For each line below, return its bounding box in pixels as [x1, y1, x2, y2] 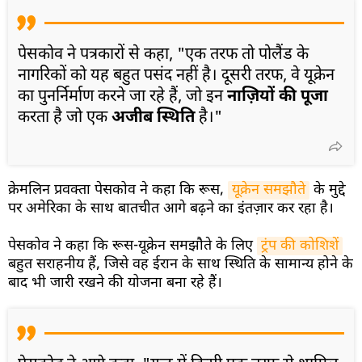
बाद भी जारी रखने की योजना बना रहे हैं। [8, 273, 222, 293]
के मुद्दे [309, 180, 346, 200]
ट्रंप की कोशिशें [261, 236, 339, 255]
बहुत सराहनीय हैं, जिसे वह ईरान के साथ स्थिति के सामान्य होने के [8, 255, 353, 274]
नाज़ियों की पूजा [227, 86, 328, 107]
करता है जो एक [18, 107, 112, 128]
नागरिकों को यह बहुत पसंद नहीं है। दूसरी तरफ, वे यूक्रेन [18, 65, 335, 86]
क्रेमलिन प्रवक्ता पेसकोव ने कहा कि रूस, [8, 180, 228, 200]
